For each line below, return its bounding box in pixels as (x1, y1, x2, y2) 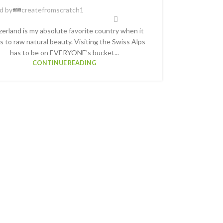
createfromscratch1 (21, 5, 84, 14)
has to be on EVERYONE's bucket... (9, 48, 119, 57)
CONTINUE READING (32, 59, 97, 67)
